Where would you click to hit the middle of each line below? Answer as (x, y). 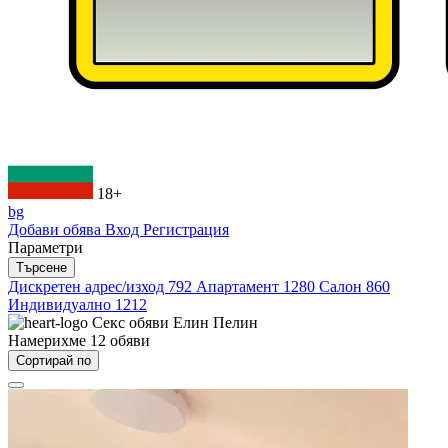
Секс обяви (132, 322)
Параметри (45, 247)
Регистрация (186, 229)
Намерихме (49, 340)
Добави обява (56, 229)
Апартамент (239, 286)
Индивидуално (61, 304)
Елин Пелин (215, 322)
